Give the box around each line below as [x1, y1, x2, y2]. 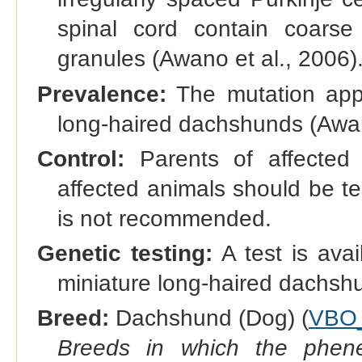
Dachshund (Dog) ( [108, 305, 309, 330]
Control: [36, 145, 124, 171]
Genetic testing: [36, 240, 213, 266]
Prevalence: [36, 81, 166, 107]
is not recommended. [57, 205, 271, 231]
